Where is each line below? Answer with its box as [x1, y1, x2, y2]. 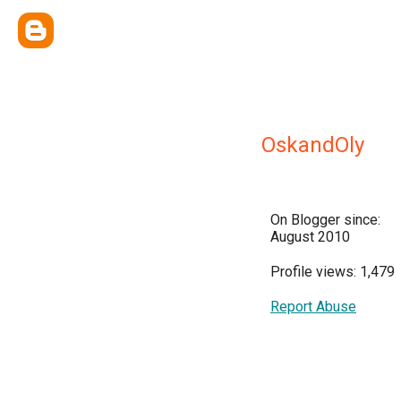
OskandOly [261, 132, 364, 158]
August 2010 [270, 228, 350, 245]
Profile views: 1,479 [270, 263, 395, 280]
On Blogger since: [270, 211, 380, 228]
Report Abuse [270, 298, 356, 315]
